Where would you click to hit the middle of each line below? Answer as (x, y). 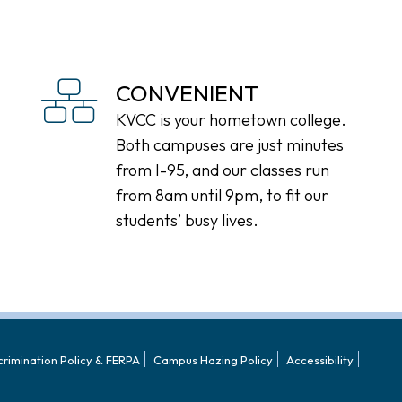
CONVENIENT (187, 93)
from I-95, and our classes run (222, 170)
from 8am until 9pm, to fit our (222, 195)
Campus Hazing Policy (213, 360)
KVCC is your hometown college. (231, 120)
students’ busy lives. (187, 220)
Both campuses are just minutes (229, 145)
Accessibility (320, 360)
